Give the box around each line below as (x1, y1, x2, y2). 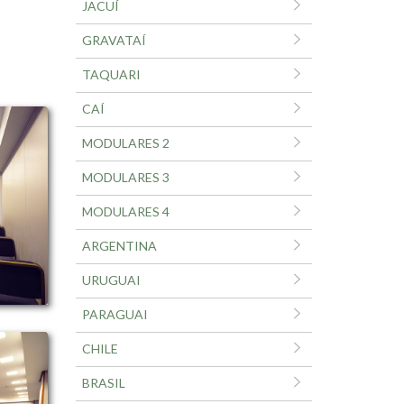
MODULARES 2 (81, 135, 170, 151)
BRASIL (81, 375, 125, 390)
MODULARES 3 (81, 170, 170, 185)
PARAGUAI (81, 307, 148, 322)
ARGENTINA (81, 238, 157, 253)
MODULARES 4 (81, 204, 170, 219)
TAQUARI (81, 67, 141, 82)
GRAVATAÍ (81, 32, 146, 48)
